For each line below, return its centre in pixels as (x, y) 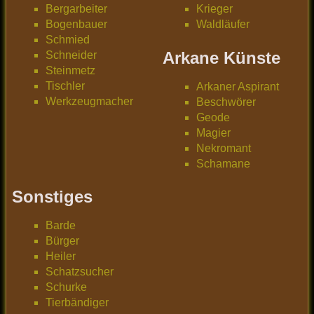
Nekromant (224, 148)
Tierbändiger (77, 303)
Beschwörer (226, 102)
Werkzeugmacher (89, 102)
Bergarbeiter (76, 9)
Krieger (214, 9)
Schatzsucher (80, 272)
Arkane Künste (221, 57)
